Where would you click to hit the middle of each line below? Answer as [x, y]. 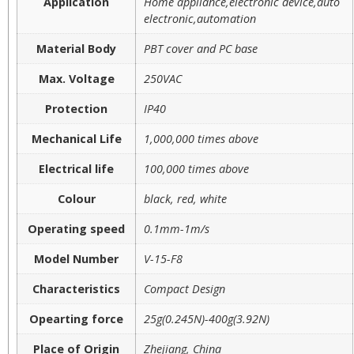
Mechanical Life [76, 138]
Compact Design [185, 288]
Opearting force [76, 318]
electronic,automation [200, 18]
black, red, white [185, 198]
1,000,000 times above [201, 138]
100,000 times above [196, 168]
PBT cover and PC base [201, 48]
